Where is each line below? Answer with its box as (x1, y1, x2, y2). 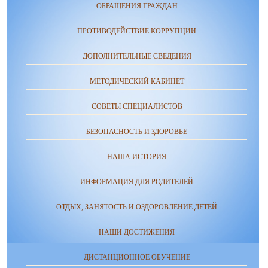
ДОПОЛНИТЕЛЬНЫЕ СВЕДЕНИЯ (82, 52, 191, 61)
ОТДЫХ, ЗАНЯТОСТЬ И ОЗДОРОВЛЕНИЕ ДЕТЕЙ (56, 203, 217, 212)
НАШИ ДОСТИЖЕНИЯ (99, 228, 175, 237)
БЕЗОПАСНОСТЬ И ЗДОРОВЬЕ (86, 127, 187, 136)
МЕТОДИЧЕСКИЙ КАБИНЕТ (89, 77, 184, 86)
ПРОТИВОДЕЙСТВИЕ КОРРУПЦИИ (77, 27, 196, 36)
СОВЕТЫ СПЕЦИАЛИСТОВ (91, 102, 182, 111)
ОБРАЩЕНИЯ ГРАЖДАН (96, 2, 178, 11)
